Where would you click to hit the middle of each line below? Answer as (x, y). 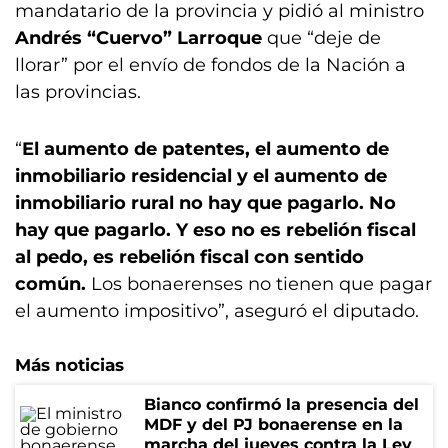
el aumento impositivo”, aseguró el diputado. (217, 311)
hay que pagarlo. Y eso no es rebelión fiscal (215, 230)
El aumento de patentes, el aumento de (205, 149)
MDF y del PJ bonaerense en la (273, 424)
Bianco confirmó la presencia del (281, 404)
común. (50, 284)
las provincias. (78, 92)
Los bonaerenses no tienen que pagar (259, 284)
